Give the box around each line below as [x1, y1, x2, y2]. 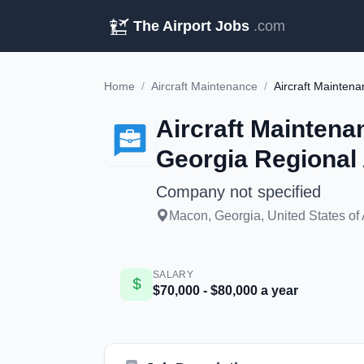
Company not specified [156, 183, 321, 201]
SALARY [153, 269, 193, 280]
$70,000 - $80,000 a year [153, 284, 298, 297]
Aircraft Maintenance [151, 80, 258, 93]
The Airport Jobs [133, 18, 249, 34]
